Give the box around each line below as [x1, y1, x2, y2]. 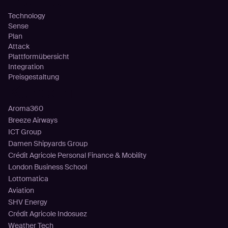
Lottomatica [8, 174, 48, 183]
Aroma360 [8, 103, 43, 113]
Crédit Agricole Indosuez [8, 209, 87, 218]
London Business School [8, 162, 87, 172]
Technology [8, 11, 45, 20]
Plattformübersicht [8, 51, 69, 61]
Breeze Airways [8, 115, 58, 125]
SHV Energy [8, 197, 47, 207]
